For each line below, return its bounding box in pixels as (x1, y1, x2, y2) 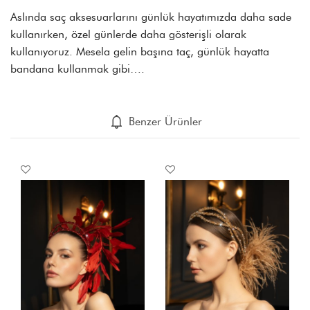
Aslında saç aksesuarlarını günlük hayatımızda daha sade (10, 10, 291, 24)
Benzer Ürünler (125, 115, 202, 128)
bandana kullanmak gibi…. (10, 62, 145, 75)
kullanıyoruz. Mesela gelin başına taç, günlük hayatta (10, 45, 269, 58)
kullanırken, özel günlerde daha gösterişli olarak (10, 28, 246, 41)
